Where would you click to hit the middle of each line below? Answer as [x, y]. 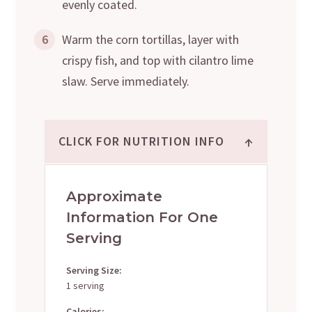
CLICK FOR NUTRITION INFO [141, 141]
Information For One [142, 217]
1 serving [85, 285]
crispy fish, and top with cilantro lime [158, 60]
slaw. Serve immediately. [126, 81]
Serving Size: [94, 270]
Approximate [114, 196]
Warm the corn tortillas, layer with [150, 39]
